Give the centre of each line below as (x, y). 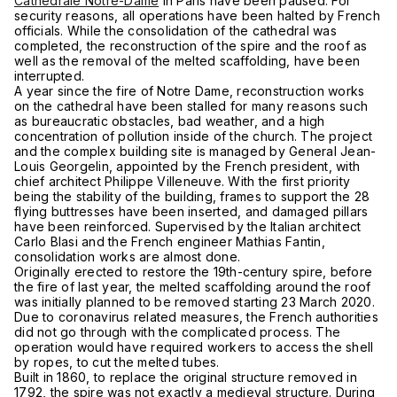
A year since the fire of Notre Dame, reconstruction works (190, 91)
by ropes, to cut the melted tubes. (117, 362)
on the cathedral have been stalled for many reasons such (191, 106)
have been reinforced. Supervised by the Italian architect (188, 226)
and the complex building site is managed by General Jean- (195, 151)
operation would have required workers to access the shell (194, 347)
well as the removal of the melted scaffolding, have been (187, 61)
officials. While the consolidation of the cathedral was (175, 31)
